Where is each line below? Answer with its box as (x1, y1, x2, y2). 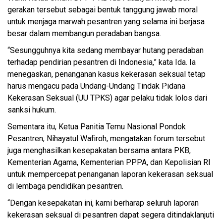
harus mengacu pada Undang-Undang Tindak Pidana (7, 81, 185, 91)
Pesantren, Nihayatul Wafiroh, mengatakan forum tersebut (7, 134, 205, 144)
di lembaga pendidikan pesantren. (7, 181, 123, 191)
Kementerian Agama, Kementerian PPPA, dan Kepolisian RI (7, 158, 211, 167)
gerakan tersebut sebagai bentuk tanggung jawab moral (7, 5, 198, 15)
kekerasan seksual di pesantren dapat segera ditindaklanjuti (7, 210, 214, 220)
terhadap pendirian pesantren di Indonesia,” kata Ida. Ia (7, 57, 196, 67)
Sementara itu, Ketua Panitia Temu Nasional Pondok (7, 122, 186, 132)
